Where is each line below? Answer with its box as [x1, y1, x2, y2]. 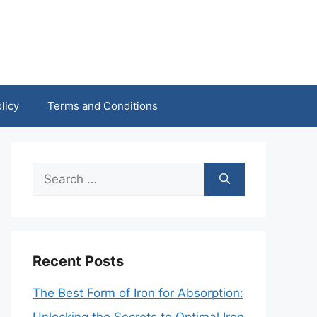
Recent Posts [33, 253, 124, 270]
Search [32, 167, 71, 181]
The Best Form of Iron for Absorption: [33, 286, 243, 300]
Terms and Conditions [47, 99, 158, 113]
